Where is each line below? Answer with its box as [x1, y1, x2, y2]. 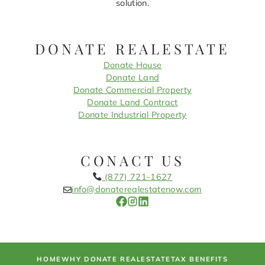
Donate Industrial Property [78, 109, 187, 121]
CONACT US [80, 151, 185, 170]
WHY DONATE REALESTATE [61, 254, 171, 263]
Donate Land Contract [87, 97, 178, 108]
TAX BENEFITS [170, 254, 228, 263]
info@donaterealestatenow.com [72, 184, 202, 195]
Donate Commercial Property [73, 85, 192, 96]
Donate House [103, 60, 162, 71]
